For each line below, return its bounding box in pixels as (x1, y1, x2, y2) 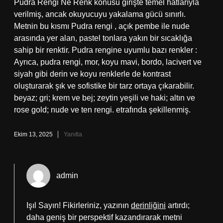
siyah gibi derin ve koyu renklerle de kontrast (14, 70, 171, 78)
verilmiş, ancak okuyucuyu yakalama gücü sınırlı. (14, 10, 186, 18)
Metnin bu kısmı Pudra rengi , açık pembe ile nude (14, 22, 190, 30)
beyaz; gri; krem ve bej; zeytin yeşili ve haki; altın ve (14, 94, 195, 102)
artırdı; (166, 201, 190, 210)
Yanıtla (64, 131, 82, 138)
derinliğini (131, 201, 166, 210)
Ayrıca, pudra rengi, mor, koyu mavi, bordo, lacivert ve (14, 58, 202, 66)
